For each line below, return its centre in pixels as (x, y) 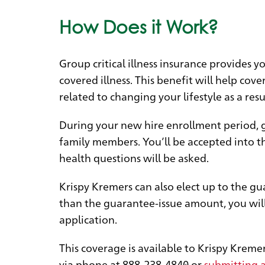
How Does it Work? (139, 27)
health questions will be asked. (134, 157)
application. (88, 219)
